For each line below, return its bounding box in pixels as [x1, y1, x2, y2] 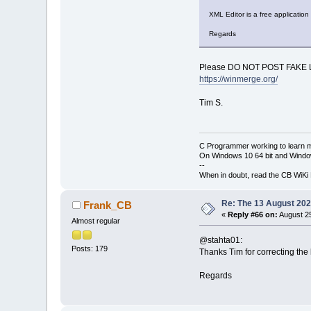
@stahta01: [199, 235, 242, 245]
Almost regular [72, 216, 121, 225]
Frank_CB [83, 199, 132, 211]
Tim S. [199, 98, 223, 108]
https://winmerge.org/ [199, 74, 278, 85]
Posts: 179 [72, 244, 108, 253]
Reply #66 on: [228, 210, 278, 219]
